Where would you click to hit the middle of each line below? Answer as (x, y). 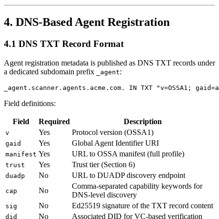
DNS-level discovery (104, 195)
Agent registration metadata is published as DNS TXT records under (109, 63)
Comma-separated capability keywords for (137, 186)
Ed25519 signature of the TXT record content (142, 205)
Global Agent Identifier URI (115, 143)
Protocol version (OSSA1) (113, 132)
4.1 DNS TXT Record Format (64, 44)
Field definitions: (30, 103)
